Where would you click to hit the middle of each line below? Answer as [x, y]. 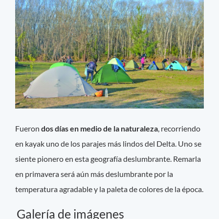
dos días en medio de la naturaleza [99, 128]
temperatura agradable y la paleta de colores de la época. [109, 189]
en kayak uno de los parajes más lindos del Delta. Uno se [109, 143]
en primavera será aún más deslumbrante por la [94, 174]
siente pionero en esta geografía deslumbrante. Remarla [108, 158]
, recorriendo [179, 128]
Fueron [28, 128]
